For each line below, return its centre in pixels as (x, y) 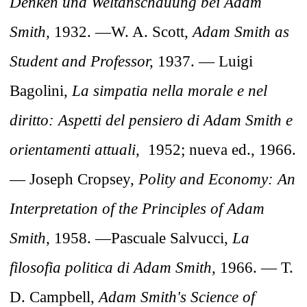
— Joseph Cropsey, (74, 179)
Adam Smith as (241, 32)
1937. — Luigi (203, 61)
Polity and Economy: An (217, 179)
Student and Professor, (82, 61)
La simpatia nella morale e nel (170, 91)
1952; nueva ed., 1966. (222, 150)
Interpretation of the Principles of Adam (137, 209)
